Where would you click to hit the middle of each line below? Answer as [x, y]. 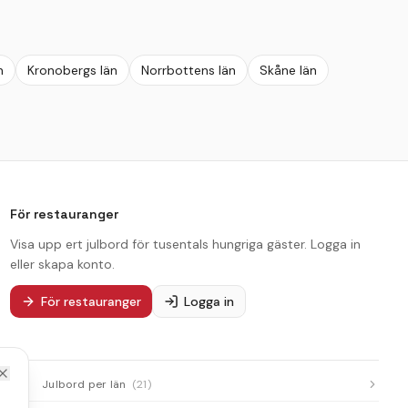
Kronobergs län [72, 70]
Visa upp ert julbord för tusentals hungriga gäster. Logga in [185, 244]
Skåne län [288, 70]
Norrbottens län [189, 70]
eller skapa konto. [62, 264]
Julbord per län [84, 384]
